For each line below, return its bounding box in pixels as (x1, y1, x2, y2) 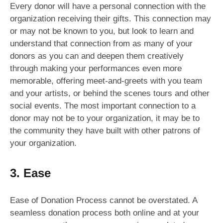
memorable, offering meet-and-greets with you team (10, 76, 202, 86)
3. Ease (10, 166, 51, 180)
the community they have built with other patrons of (10, 126, 200, 136)
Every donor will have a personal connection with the (10, 1, 206, 11)
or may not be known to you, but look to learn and (10, 26, 194, 36)
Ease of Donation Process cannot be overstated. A (10, 196, 197, 206)
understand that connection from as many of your (10, 39, 193, 49)
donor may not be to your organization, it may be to (10, 113, 200, 123)
